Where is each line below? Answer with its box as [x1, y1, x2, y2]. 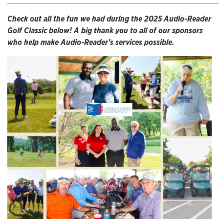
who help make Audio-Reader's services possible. [7, 37, 176, 47]
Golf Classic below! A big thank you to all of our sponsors [7, 25, 203, 36]
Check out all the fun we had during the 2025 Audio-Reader [7, 13, 211, 24]
